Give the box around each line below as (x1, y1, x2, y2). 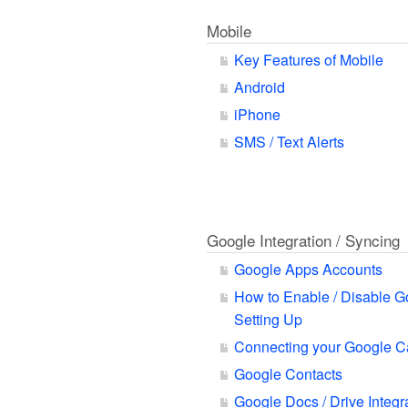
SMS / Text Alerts (234, 131, 344, 152)
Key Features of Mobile (234, 49, 383, 70)
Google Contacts (234, 363, 342, 384)
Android (234, 76, 285, 97)
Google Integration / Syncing (207, 229, 400, 251)
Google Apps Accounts (234, 259, 382, 280)
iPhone (234, 104, 280, 125)
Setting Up (234, 309, 302, 330)
